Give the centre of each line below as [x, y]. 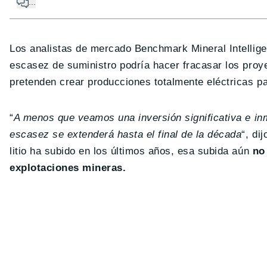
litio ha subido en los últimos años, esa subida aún [131, 151]
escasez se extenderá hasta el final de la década [126, 135]
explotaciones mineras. [68, 168]
